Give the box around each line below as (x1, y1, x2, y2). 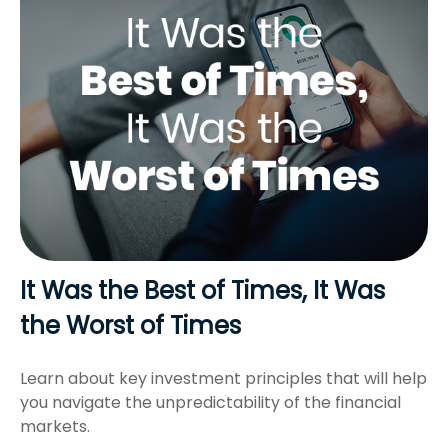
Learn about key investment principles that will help (20, 366, 427, 390)
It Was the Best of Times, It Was (20, 273, 385, 307)
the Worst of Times (20, 308, 241, 342)
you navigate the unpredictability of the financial (20, 390, 401, 414)
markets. (20, 414, 90, 438)
